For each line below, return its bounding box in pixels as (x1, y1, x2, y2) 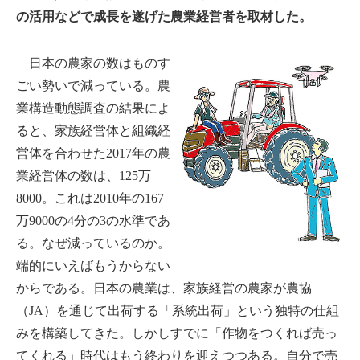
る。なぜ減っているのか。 (16, 235, 170, 250)
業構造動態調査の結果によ (16, 100, 170, 115)
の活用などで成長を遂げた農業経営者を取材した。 (16, 9, 312, 23)
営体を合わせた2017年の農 (16, 145, 170, 160)
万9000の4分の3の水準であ (16, 213, 170, 227)
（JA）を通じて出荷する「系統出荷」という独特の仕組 (16, 303, 339, 317)
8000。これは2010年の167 (16, 190, 164, 205)
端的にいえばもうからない (16, 258, 170, 272)
